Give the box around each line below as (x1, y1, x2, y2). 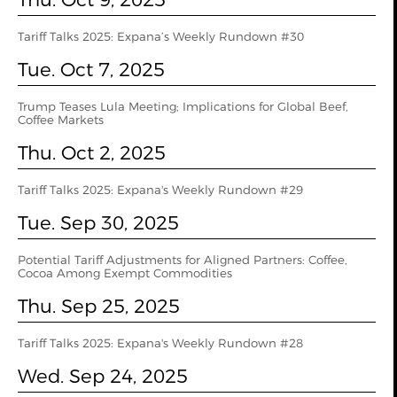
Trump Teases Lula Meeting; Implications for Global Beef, (18, 99, 348, 113)
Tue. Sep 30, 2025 (18, 211, 179, 234)
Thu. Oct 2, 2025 (18, 141, 166, 164)
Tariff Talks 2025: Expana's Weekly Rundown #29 (18, 183, 303, 197)
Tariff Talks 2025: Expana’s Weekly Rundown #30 (18, 29, 304, 43)
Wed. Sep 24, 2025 (18, 364, 188, 387)
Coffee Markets (18, 113, 104, 127)
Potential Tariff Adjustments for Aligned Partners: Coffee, (18, 253, 347, 267)
